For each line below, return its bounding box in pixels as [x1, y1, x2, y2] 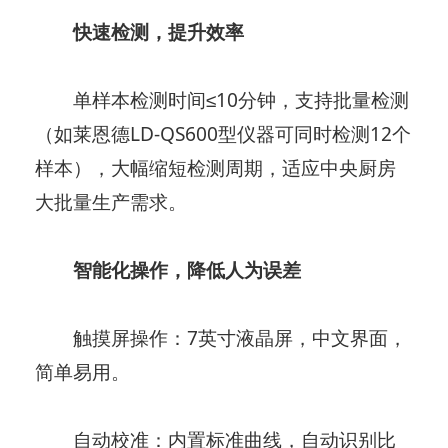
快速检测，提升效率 [54, 18, 245, 45]
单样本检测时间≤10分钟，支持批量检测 [35, 86, 410, 113]
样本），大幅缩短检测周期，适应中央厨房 [35, 154, 397, 181]
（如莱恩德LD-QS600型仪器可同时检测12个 [35, 120, 412, 147]
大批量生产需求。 [35, 188, 188, 215]
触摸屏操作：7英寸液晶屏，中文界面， [35, 324, 408, 351]
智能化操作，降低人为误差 [35, 256, 302, 283]
